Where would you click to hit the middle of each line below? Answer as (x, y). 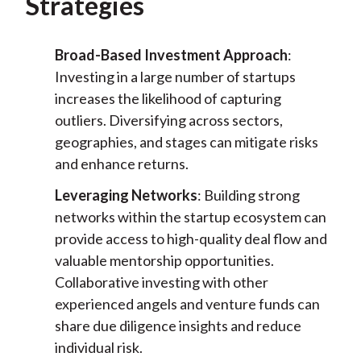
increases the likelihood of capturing (168, 99)
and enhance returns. (121, 164)
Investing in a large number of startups (175, 77)
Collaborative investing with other (161, 282)
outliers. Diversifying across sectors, (168, 120)
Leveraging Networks (126, 195)
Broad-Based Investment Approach (171, 55)
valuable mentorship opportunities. (164, 261)
